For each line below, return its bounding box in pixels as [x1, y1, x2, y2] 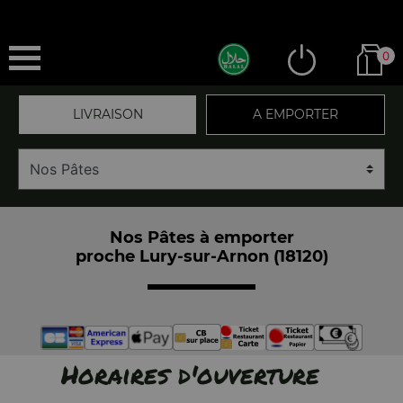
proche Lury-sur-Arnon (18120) [75, 246, 328, 266]
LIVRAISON [72, 106, 143, 122]
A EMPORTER [253, 106, 338, 122]
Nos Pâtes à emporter [109, 227, 294, 247]
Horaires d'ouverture [60, 356, 319, 392]
